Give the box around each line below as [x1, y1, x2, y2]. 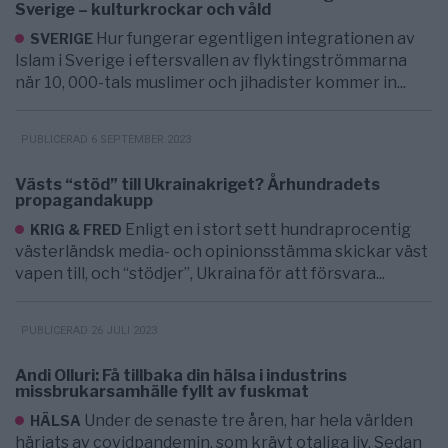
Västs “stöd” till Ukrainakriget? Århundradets [15, 174, 380, 194]
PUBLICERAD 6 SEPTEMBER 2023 [21, 132, 191, 146]
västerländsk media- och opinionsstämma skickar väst [15, 241, 428, 261]
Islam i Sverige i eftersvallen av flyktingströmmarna [15, 50, 407, 70]
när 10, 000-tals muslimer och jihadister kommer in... [15, 72, 406, 92]
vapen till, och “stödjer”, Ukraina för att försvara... [15, 263, 385, 283]
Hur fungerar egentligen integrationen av [96, 28, 415, 48]
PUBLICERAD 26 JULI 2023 [21, 323, 157, 337]
